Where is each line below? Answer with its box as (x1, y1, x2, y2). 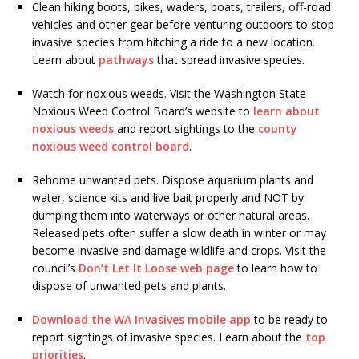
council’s (32, 260, 79, 276)
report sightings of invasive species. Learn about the (32, 329, 305, 345)
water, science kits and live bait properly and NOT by (32, 190, 304, 206)
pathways (99, 52, 154, 68)
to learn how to (234, 260, 317, 276)
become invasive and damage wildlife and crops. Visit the (32, 243, 326, 259)
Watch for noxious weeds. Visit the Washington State (32, 86, 306, 102)
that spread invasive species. (154, 52, 305, 68)
